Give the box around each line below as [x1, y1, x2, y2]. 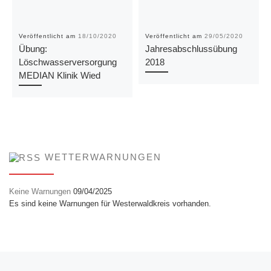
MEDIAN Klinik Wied [18, 70, 100, 81]
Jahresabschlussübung [145, 44, 237, 54]
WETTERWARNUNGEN [45, 152, 162, 163]
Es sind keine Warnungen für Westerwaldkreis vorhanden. [9, 198, 211, 208]
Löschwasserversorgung [18, 57, 117, 68]
